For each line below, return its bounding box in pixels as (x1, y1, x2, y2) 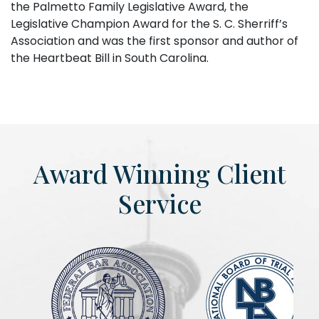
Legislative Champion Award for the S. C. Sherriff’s (11, 16, 288, 33)
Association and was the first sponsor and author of (11, 33, 298, 50)
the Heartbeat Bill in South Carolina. (11, 50, 209, 67)
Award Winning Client (33, 157, 286, 191)
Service (117, 187, 202, 221)
